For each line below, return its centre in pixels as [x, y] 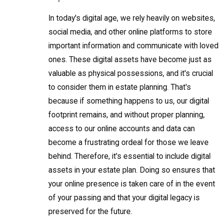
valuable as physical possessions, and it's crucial [131, 73]
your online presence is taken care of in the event [132, 184]
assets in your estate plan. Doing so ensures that [132, 170]
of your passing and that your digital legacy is [124, 198]
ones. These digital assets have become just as [130, 59]
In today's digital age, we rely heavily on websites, [132, 18]
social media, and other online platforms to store [130, 32]
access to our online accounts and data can [122, 129]
